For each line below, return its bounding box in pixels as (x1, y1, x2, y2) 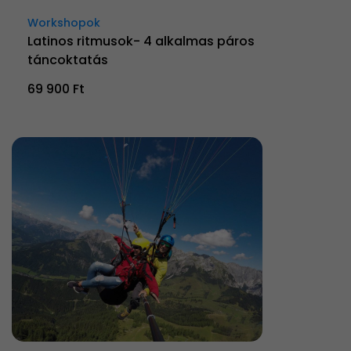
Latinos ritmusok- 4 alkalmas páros (27, 31, 255, 50)
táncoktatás (27, 50, 108, 69)
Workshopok (27, 14, 100, 31)
